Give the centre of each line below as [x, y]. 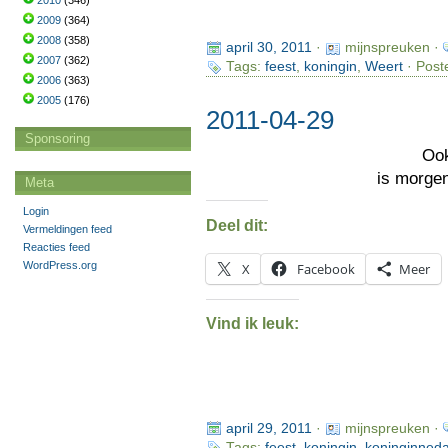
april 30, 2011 [268, 48]
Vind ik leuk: [252, 324]
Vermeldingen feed [67, 229]
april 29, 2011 [268, 428]
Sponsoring [57, 138]
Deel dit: [236, 225]
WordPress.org [60, 265]
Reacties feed [56, 247]
